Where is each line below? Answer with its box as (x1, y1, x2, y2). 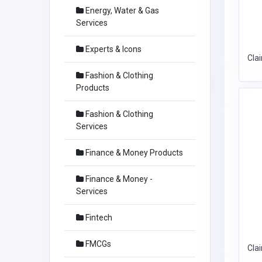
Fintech (84, 213, 112, 222)
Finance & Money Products (84, 148, 183, 157)
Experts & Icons (84, 44, 142, 54)
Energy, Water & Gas (84, 6, 159, 15)
